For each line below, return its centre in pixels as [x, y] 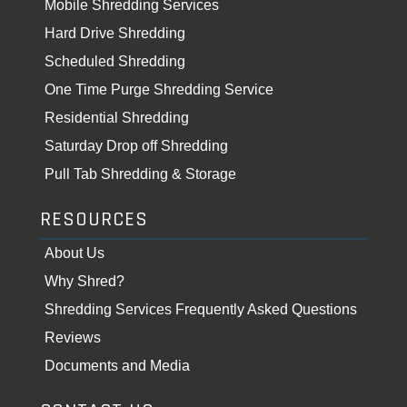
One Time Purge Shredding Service [159, 89]
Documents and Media [117, 365]
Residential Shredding [117, 117]
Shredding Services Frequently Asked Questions [201, 309]
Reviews [73, 337]
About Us [74, 253]
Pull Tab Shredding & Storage [140, 174]
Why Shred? [84, 281]
